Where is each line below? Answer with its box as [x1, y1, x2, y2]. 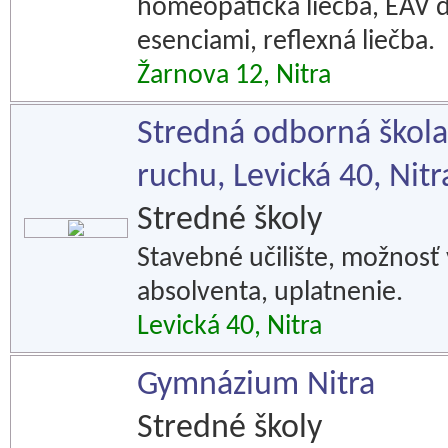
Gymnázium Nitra [137, 368, 375, 403]
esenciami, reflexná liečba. [137, 28, 435, 56]
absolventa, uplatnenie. [137, 279, 403, 307]
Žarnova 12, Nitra [137, 62, 331, 90]
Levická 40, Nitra [137, 313, 322, 341]
